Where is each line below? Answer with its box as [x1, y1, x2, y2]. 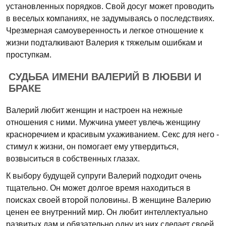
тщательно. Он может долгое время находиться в [6, 184, 191, 192]
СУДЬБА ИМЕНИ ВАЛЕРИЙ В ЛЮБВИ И [9, 71, 201, 82]
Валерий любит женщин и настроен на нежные [6, 106, 183, 115]
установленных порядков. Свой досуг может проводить [6, 2, 214, 11]
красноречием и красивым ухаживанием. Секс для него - [6, 130, 219, 139]
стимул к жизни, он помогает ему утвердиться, [6, 142, 179, 151]
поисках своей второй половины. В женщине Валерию [6, 196, 211, 204]
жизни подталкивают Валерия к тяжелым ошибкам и [6, 38, 202, 47]
